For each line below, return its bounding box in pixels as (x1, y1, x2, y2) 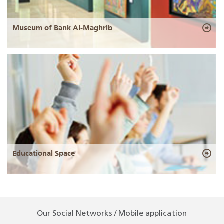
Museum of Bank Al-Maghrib (12, 23, 112, 33)
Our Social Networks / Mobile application (37, 209, 187, 218)
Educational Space (12, 148, 75, 158)
